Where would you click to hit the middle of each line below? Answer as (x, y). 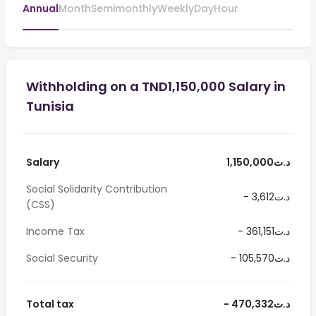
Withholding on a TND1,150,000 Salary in (156, 86)
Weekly (176, 8)
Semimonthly (124, 8)
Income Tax (55, 231)
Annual (41, 8)
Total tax (50, 304)
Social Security (62, 258)
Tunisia (50, 106)
